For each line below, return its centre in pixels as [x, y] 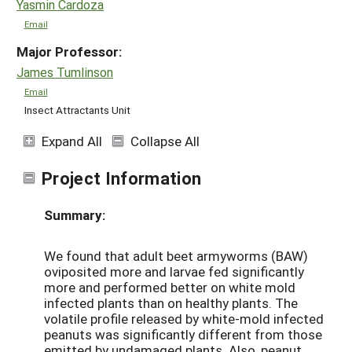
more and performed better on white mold [170, 287]
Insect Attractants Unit [77, 110]
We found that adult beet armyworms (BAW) [176, 255]
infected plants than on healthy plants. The [171, 302]
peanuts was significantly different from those [183, 334]
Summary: [75, 214]
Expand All [72, 141]
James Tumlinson [65, 71]
